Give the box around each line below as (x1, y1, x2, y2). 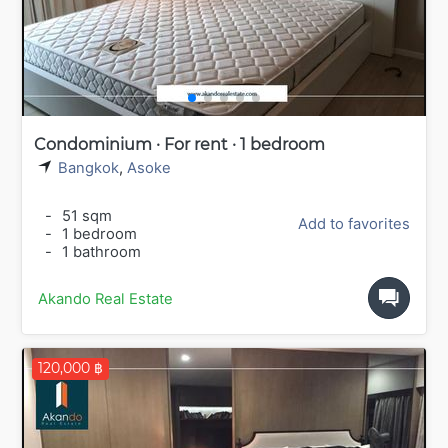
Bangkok (58, 158, 119, 177)
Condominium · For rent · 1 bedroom (34, 134, 325, 154)
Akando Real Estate (38, 290, 173, 309)
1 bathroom (58, 243, 141, 262)
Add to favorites (298, 215, 410, 234)
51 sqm (58, 207, 112, 226)
